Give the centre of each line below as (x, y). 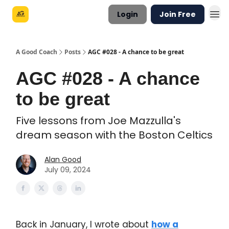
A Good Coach (37, 52)
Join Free (178, 14)
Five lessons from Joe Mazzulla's (98, 121)
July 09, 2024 (68, 170)
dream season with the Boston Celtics (114, 135)
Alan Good (63, 159)
